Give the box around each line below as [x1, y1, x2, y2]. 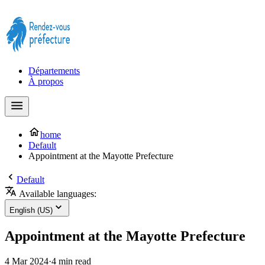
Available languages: [17, 189, 96, 199]
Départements [28, 66, 80, 76]
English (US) [9, 206, 53, 215]
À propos [28, 76, 63, 86]
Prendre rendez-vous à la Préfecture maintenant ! [5, 5, 186, 15]
